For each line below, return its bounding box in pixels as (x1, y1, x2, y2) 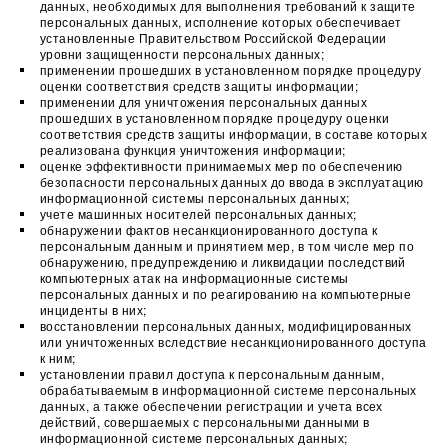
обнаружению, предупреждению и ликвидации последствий (40, 253, 406, 270)
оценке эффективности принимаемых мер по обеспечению (40, 157, 403, 174)
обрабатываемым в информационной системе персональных (40, 381, 417, 398)
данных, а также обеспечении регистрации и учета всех (40, 397, 383, 414)
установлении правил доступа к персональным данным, (40, 365, 385, 382)
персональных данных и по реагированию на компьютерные (40, 285, 412, 302)
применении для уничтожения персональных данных (40, 93, 368, 110)
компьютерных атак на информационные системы (40, 269, 349, 286)
